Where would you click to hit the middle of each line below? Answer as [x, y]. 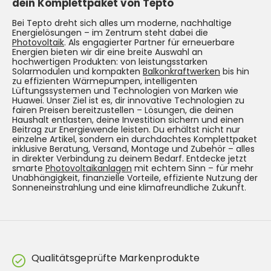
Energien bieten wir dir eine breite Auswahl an [107, 52]
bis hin [235, 71]
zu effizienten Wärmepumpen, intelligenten [105, 81]
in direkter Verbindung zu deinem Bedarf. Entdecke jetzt [129, 158]
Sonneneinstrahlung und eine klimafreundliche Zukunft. [129, 187]
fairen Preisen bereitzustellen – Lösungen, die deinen [123, 110]
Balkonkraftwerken [181, 71]
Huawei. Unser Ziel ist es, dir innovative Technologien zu [128, 100]
